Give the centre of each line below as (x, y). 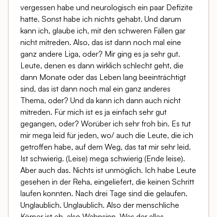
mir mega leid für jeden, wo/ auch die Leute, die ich (107, 135)
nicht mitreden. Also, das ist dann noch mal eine (101, 42)
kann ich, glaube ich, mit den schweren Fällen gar (103, 31)
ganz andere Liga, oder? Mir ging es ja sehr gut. (100, 54)
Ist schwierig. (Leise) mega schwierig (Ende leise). (103, 159)
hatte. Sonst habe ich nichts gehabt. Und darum (101, 19)
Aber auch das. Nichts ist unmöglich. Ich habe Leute (108, 170)
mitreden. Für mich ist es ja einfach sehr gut (93, 112)
